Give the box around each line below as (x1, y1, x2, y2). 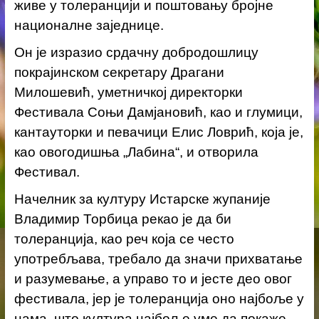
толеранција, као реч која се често (14, 231, 234, 246)
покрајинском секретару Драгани (14, 64, 224, 80)
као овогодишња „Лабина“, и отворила (14, 144, 258, 159)
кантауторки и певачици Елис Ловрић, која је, (14, 124, 303, 140)
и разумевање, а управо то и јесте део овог (14, 271, 292, 286)
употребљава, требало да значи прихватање (14, 251, 303, 266)
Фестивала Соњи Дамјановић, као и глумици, (14, 104, 303, 120)
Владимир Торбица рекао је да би (14, 211, 231, 226)
